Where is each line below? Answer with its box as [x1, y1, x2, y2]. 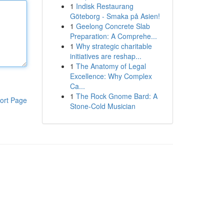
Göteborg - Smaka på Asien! [69, 11, 160, 21]
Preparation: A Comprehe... [69, 31, 157, 41]
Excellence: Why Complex [69, 71, 152, 81]
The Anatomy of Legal [75, 61, 146, 71]
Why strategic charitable [75, 41, 152, 51]
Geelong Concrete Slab [75, 21, 150, 31]
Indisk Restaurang [75, 1, 133, 11]
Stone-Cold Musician [69, 101, 135, 111]
